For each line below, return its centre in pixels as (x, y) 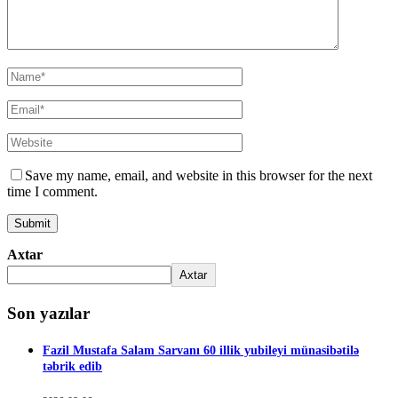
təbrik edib (72, 367)
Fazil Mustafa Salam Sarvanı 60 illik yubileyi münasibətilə (201, 351)
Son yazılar (48, 313)
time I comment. (52, 192)
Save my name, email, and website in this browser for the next (199, 176)
